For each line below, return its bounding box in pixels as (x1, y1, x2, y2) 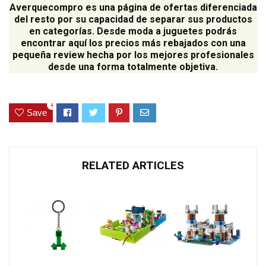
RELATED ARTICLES (82, 159, 184, 173)
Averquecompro (9, 1, 83, 13)
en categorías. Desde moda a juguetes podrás (29, 25, 237, 37)
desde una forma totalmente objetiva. (48, 61, 218, 72)
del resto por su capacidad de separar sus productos (14, 13, 252, 25)
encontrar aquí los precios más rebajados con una (20, 37, 246, 49)
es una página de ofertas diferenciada (83, 1, 257, 13)
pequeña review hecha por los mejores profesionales (12, 49, 254, 61)
